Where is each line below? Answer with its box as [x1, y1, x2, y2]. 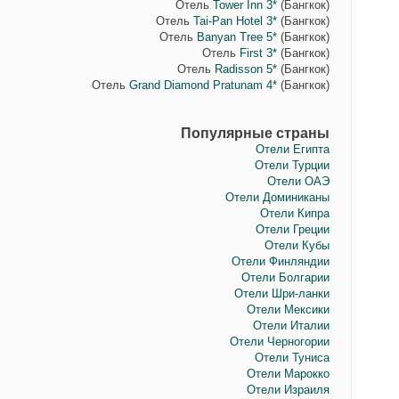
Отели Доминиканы [224, 191, 330, 204]
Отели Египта [255, 142, 330, 156]
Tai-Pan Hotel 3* [192, 14, 277, 28]
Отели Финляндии [231, 255, 330, 268]
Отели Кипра [259, 207, 330, 220]
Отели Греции [255, 223, 330, 236]
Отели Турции [254, 159, 330, 172]
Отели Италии [252, 319, 330, 332]
